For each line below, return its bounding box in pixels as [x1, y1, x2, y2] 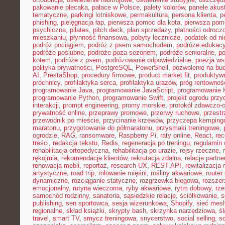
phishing [33, 19, 57, 26]
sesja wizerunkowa [112, 199, 167, 207]
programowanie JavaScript [96, 86, 173, 94]
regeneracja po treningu [122, 139, 190, 147]
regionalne [33, 207, 62, 214]
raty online [160, 132, 190, 139]
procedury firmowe [81, 71, 135, 79]
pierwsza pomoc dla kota [108, 19, 180, 26]
